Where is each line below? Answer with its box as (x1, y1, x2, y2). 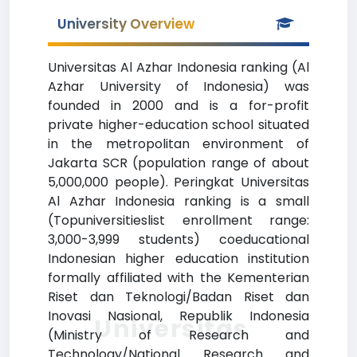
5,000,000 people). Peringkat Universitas (48, 173, 309, 191)
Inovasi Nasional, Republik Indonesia (48, 307, 309, 325)
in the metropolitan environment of (48, 135, 309, 153)
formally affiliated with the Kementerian (48, 269, 309, 287)
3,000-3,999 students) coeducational (48, 230, 309, 249)
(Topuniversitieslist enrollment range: (48, 211, 309, 229)
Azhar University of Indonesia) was (48, 77, 309, 96)
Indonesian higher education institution (48, 249, 309, 268)
